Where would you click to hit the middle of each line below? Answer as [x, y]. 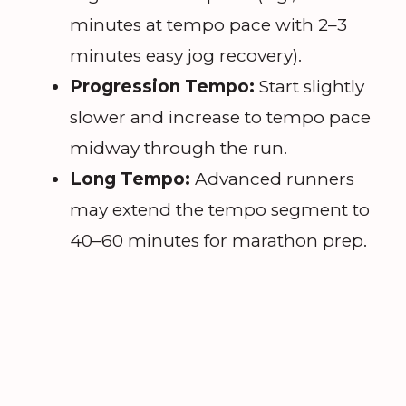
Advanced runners [272, 179]
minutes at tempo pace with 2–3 [208, 24]
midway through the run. [179, 148]
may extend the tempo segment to [220, 209]
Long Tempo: [130, 179]
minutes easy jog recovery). [186, 55]
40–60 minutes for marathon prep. [218, 240]
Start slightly [309, 86]
